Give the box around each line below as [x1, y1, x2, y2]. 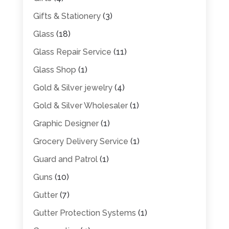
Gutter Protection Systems [33, 208, 136, 218]
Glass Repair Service [33, 47, 111, 57]
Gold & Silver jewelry [33, 82, 112, 93]
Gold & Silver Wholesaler [33, 100, 128, 110]
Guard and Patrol [33, 154, 98, 164]
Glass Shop [33, 64, 76, 75]
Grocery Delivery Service [33, 136, 128, 146]
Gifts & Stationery [33, 11, 101, 21]
